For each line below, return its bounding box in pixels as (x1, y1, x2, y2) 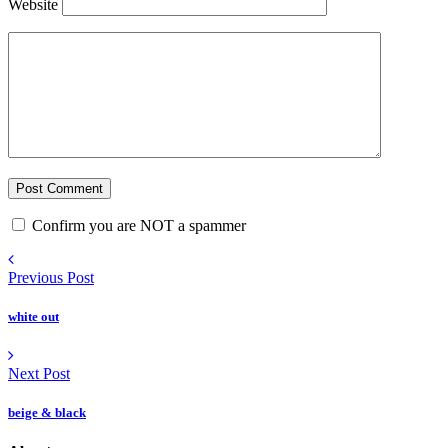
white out (8, 308, 59, 324)
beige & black (8, 405, 86, 421)
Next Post (8, 364, 70, 382)
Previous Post (8, 268, 94, 286)
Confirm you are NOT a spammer (28, 216, 246, 234)
